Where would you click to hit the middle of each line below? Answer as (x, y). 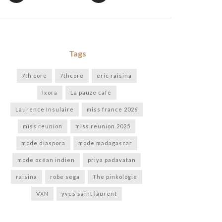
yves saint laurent (89, 193)
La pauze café (91, 92)
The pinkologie (115, 176)
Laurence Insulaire (45, 109)
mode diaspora (43, 143)
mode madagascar (105, 143)
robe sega (65, 176)
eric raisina (114, 75)
